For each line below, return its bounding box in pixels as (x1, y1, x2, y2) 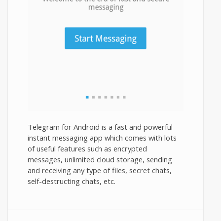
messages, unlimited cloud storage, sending (28, 154, 172, 164)
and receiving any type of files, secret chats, (28, 165, 172, 175)
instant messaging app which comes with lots (28, 132, 177, 143)
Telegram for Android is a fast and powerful (28, 121, 173, 132)
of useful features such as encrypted (28, 143, 147, 153)
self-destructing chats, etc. (28, 176, 115, 186)
